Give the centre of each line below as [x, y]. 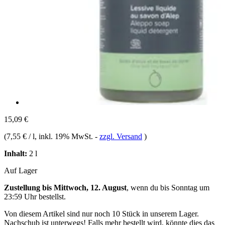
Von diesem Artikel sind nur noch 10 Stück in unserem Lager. [101, 213]
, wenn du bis [149, 187]
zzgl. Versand [121, 136]
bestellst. [51, 196]
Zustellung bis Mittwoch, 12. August [65, 187]
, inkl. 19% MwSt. [65, 136]
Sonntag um [190, 187]
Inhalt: [16, 153]
